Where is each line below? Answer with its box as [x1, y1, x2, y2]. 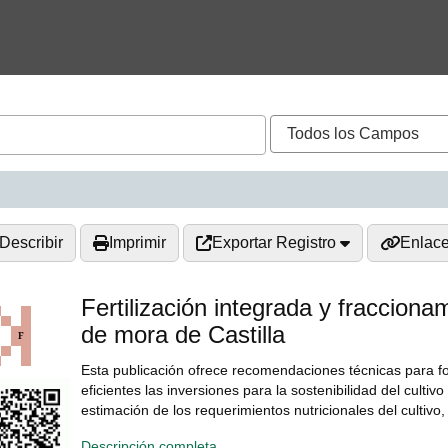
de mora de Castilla [81, 321, 285, 349]
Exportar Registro [212, 234, 340, 252]
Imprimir [109, 234, 166, 252]
